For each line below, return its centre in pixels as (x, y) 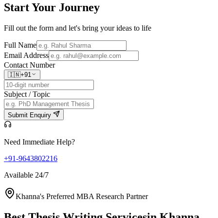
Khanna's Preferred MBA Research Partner (82, 197)
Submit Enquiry (30, 115)
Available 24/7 (26, 175)
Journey (79, 8)
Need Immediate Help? (39, 142)
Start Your (31, 8)
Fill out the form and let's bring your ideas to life (78, 28)
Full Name (20, 45)
